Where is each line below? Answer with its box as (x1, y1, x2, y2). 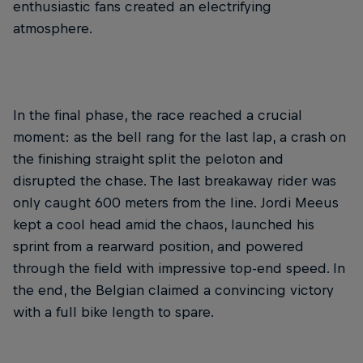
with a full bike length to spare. (13, 304, 214, 320)
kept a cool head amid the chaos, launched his (13, 216, 314, 233)
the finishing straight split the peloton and (13, 151, 284, 167)
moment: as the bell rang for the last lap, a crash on (13, 129, 346, 145)
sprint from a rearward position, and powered (13, 238, 304, 254)
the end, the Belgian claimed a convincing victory (13, 282, 334, 298)
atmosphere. (13, 20, 92, 36)
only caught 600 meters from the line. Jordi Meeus (13, 194, 339, 211)
